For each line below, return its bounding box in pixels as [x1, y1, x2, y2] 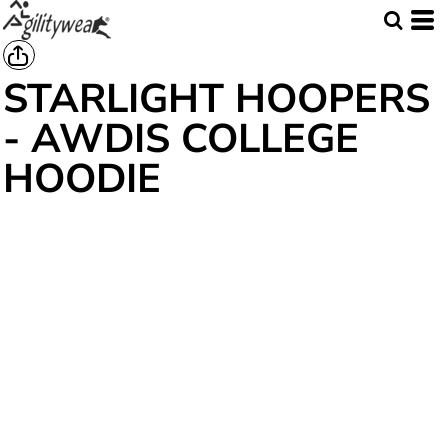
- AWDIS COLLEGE [3, 112, 359, 166]
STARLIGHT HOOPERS [3, 72, 430, 126]
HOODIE [3, 152, 161, 206]
